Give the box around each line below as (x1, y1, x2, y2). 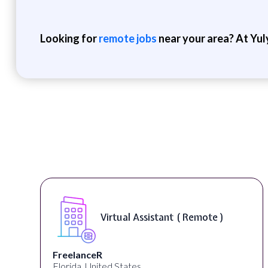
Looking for (39, 31, 99, 45)
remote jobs (98, 31, 157, 45)
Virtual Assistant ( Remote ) (100, 211, 225, 224)
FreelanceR (53, 248, 103, 260)
